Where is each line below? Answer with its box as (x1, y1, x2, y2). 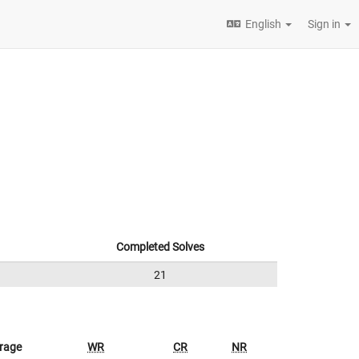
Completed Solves (116, 240, 204, 253)
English (245, 18, 281, 30)
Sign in (308, 18, 343, 30)
